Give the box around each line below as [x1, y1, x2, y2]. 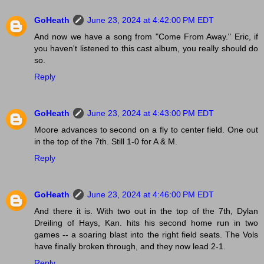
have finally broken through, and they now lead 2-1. [34, 242, 226, 252]
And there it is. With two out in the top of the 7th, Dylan [34, 206, 258, 216]
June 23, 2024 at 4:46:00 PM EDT [87, 190, 214, 200]
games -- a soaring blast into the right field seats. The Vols [34, 230, 258, 240]
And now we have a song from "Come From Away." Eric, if [34, 32, 258, 42]
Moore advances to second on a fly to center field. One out [34, 125, 258, 135]
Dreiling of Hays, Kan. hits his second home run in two [34, 218, 258, 228]
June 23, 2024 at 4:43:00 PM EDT [87, 108, 214, 118]
